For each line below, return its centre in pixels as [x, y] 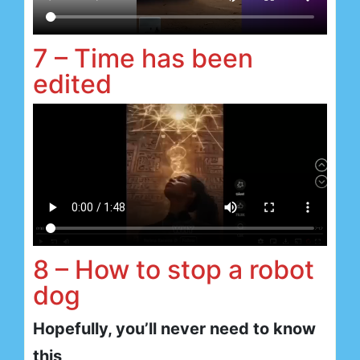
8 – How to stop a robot [174, 269]
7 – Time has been [143, 58]
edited [72, 84]
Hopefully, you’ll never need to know [174, 328]
